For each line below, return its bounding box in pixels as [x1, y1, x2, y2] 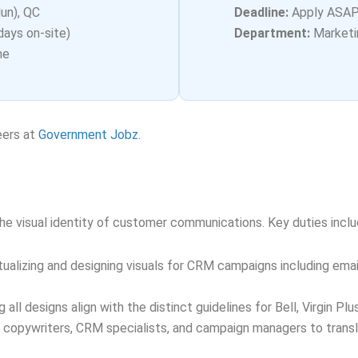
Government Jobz [38, 127, 138, 142]
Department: [234, 26, 310, 41]
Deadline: [234, 5, 288, 20]
